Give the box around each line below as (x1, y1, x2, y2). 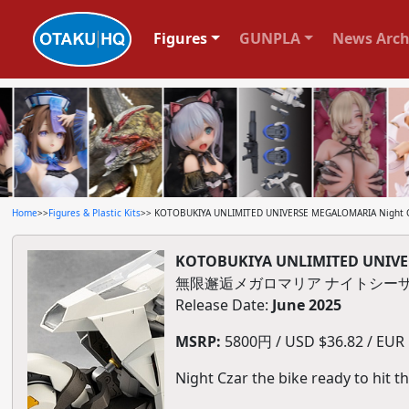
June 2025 (271, 295, 341, 315)
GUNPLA (238, 27, 300, 48)
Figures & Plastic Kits (47, 206, 141, 219)
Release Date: (174, 295, 272, 315)
